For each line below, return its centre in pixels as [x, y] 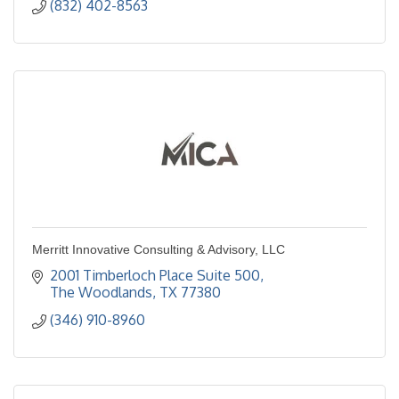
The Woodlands [101, 293]
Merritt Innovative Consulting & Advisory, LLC [159, 250]
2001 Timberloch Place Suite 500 [155, 276]
